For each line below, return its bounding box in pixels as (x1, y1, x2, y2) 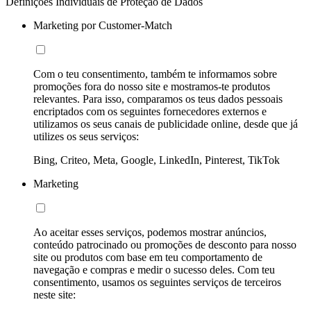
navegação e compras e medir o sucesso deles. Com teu (33, 263, 275, 276)
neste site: (33, 288, 76, 301)
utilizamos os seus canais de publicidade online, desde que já (33, 117, 298, 130)
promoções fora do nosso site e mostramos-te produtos (33, 80, 270, 92)
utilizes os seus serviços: (33, 130, 139, 142)
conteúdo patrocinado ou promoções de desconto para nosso (33, 238, 296, 251)
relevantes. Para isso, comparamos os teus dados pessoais (33, 92, 283, 105)
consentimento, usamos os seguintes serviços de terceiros (33, 276, 281, 288)
